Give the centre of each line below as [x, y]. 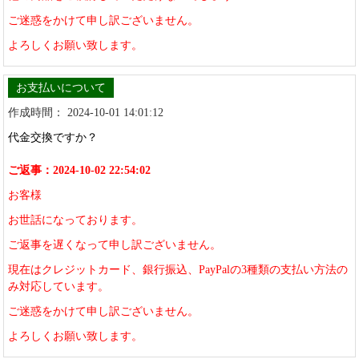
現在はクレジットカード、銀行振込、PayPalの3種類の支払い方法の [178, 270]
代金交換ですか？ [53, 138]
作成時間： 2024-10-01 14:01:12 [86, 113]
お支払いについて [61, 88]
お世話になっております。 [76, 220]
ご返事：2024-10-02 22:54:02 [80, 171]
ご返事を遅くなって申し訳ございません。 [115, 245]
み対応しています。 [59, 287]
